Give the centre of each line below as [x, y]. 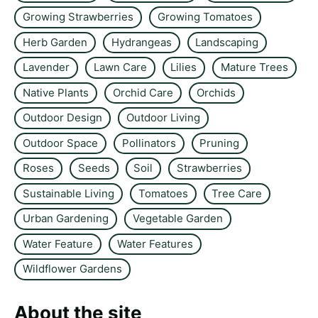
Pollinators [149, 143]
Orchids [216, 93]
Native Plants [55, 93]
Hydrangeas [141, 43]
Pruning [220, 143]
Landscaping [227, 43]
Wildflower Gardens [72, 269]
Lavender [46, 67]
